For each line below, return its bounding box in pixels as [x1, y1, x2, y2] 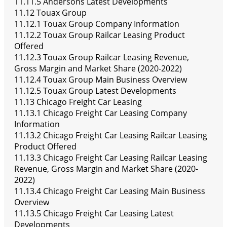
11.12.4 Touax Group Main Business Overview [14, 74, 187, 86]
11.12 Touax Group [14, 7, 87, 19]
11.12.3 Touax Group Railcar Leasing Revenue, [14, 52, 189, 63]
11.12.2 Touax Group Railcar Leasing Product [14, 29, 185, 41]
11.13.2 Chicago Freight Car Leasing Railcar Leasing [14, 130, 207, 141]
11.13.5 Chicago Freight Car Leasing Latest [14, 208, 174, 219]
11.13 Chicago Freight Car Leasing [14, 96, 142, 108]
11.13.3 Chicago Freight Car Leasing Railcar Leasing [14, 152, 207, 164]
